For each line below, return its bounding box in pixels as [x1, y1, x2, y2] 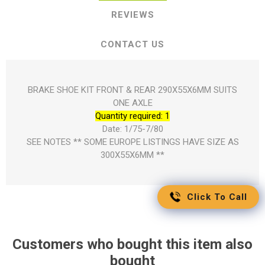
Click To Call [187, 191, 247, 202]
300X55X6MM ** [101, 150, 164, 161]
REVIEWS [111, 9, 154, 21]
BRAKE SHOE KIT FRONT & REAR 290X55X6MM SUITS [28, 85, 237, 96]
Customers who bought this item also [12, 236, 253, 253]
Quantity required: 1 [95, 111, 170, 122]
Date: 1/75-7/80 [102, 124, 163, 135]
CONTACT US [101, 39, 164, 50]
